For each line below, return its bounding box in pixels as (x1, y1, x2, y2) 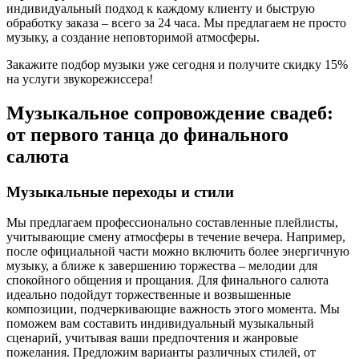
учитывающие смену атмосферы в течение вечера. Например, (6, 230, 345, 244)
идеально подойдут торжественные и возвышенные (6, 288, 291, 302)
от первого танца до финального (6, 123, 288, 145)
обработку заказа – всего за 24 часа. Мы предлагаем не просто (6, 15, 346, 30)
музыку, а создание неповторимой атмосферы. (6, 30, 260, 44)
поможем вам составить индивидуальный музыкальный (6, 317, 314, 331)
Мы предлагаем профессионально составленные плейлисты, (6, 216, 338, 230)
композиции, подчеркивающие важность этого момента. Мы (6, 302, 340, 317)
